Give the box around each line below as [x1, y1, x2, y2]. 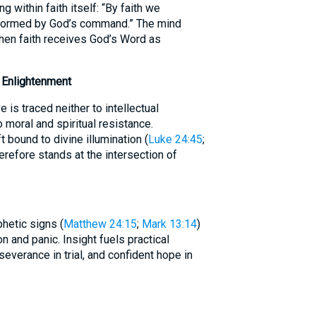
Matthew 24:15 [63, 217, 137, 231]
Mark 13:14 [141, 217, 197, 231]
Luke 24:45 [147, 133, 202, 146]
